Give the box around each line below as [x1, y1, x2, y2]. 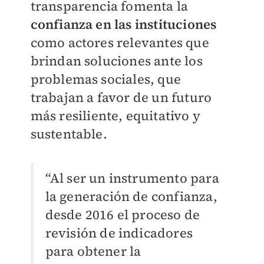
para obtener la [45, 242, 141, 260]
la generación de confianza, [45, 187, 217, 206]
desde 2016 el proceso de [45, 206, 200, 224]
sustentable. [30, 125, 107, 143]
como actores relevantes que [30, 34, 209, 52]
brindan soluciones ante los [30, 52, 203, 70]
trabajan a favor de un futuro [30, 88, 212, 107]
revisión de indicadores [45, 224, 193, 242]
